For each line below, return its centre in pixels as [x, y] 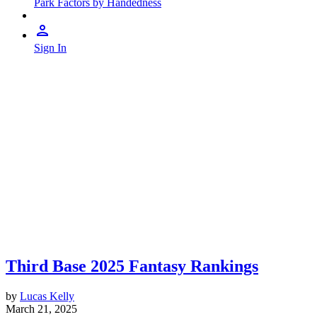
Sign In [50, 48]
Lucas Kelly [47, 296]
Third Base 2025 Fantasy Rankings [132, 266]
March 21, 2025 [41, 309]
